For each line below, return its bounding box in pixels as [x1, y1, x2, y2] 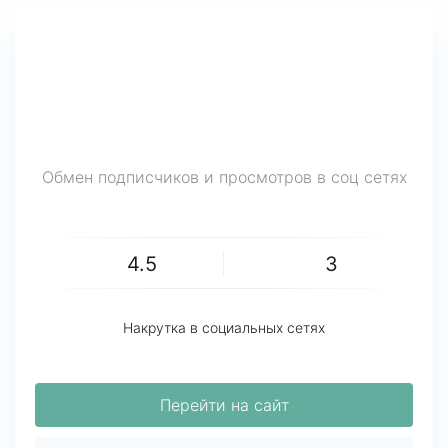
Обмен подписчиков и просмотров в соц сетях [41, 167, 407, 187]
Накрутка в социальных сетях [123, 319, 325, 336]
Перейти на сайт [159, 395, 289, 415]
